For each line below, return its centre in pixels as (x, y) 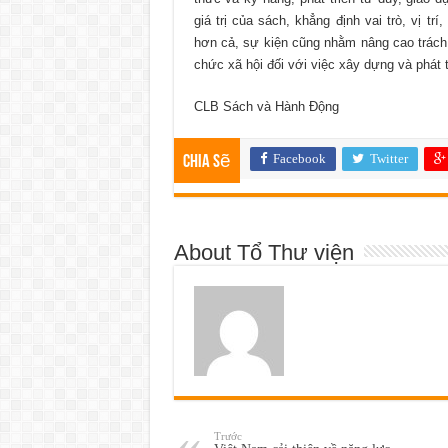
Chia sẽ (206, 163)
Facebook (299, 159)
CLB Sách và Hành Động (266, 107)
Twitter (388, 159)
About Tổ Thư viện (263, 253)
